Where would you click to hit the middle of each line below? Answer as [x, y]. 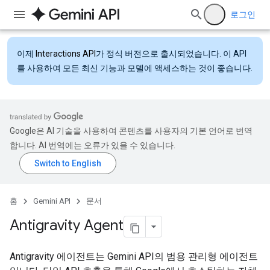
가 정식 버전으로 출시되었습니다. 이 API [171, 54]
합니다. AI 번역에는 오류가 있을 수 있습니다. [93, 145]
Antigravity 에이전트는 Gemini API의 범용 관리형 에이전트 [134, 256]
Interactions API [66, 54]
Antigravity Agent [67, 226]
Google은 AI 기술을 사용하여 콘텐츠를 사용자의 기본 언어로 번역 [131, 131]
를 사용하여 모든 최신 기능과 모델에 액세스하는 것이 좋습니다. [135, 68]
